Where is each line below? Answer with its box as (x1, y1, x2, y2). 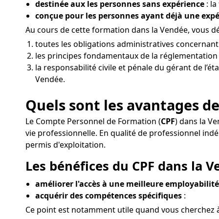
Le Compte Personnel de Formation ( (25, 116, 161, 127)
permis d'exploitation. (25, 139, 106, 151)
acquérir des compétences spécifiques (35, 190, 182, 201)
